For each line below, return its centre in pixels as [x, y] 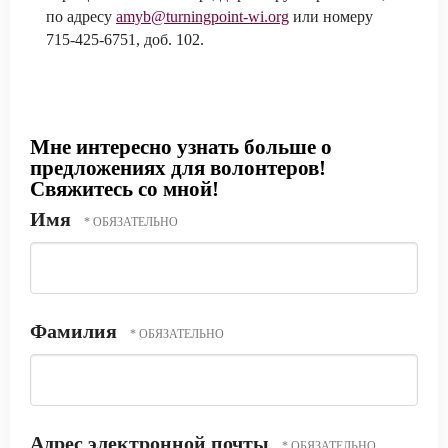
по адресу [81, 16]
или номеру [331, 16]
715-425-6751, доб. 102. [125, 39]
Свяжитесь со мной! [124, 189]
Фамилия [76, 331]
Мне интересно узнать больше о [181, 147]
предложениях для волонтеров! [178, 168]
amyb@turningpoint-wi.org [202, 16]
